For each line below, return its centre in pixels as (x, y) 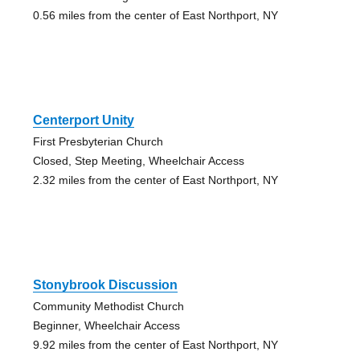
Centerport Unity (83, 120)
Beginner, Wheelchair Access (106, 325)
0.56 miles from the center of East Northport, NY (155, 15)
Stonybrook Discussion (105, 284)
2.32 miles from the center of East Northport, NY (155, 180)
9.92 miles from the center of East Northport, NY (155, 344)
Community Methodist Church (108, 306)
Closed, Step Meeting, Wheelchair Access (138, 160)
